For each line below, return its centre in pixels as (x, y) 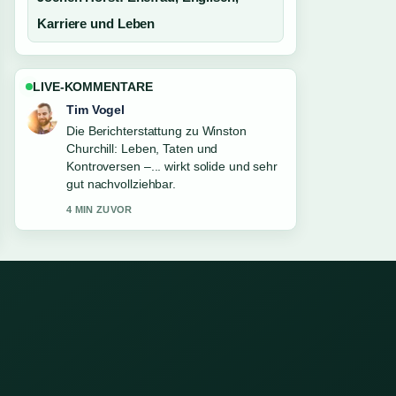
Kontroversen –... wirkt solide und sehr (172, 166)
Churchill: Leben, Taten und (142, 148)
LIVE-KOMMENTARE (93, 87)
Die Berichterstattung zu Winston (156, 131)
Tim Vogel (96, 110)
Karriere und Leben (96, 23)
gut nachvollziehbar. (122, 184)
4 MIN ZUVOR (99, 209)
